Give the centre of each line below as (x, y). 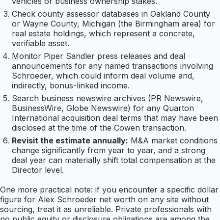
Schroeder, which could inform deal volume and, (103, 76)
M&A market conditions (174, 141)
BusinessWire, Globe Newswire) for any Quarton (103, 108)
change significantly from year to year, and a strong (109, 151)
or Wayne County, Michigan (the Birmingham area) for (113, 24)
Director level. (38, 170)
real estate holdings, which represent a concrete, (103, 34)
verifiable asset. (41, 43)
